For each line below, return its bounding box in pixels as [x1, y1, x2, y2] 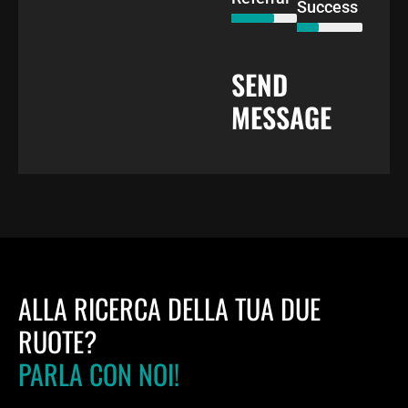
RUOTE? [18, 321, 97, 362]
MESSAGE [231, 97, 331, 138]
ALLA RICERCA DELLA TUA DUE [18, 288, 321, 330]
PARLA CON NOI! [18, 353, 179, 395]
